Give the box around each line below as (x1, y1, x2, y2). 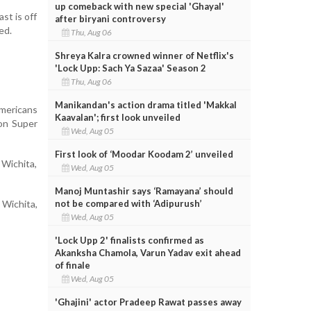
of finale (54, 259, 90, 271)
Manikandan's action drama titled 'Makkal (54, 99, 237, 110)
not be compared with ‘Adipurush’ (54, 197, 202, 209)
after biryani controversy (54, 12, 166, 24)
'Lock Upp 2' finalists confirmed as (54, 234, 204, 246)
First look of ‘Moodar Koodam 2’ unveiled (54, 148, 233, 160)
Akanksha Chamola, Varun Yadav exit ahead (54, 246, 241, 258)
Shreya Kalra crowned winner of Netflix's (54, 49, 234, 61)
